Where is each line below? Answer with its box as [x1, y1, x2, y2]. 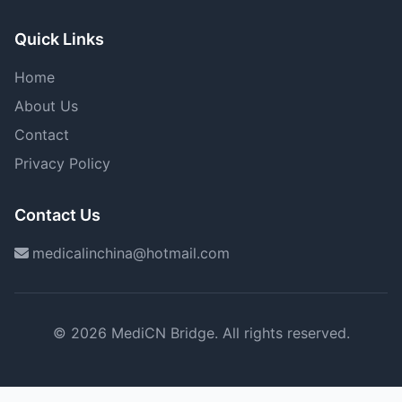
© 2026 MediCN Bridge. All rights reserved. [52, 324, 350, 342]
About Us [14, 97, 78, 115]
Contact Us [14, 205, 100, 224]
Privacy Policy [14, 154, 110, 172]
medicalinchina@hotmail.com [32, 244, 230, 262]
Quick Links [14, 30, 104, 48]
